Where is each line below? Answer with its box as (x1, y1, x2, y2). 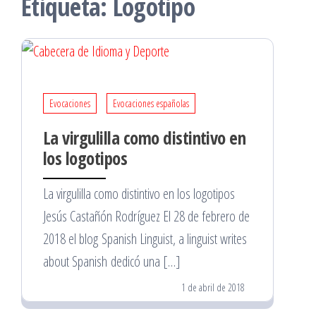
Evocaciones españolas (113, 96, 189, 110)
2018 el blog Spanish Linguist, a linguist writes (43, 229, 247, 248)
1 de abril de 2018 (181, 280, 245, 294)
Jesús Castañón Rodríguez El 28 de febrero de (43, 206, 250, 226)
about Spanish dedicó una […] (43, 251, 181, 271)
